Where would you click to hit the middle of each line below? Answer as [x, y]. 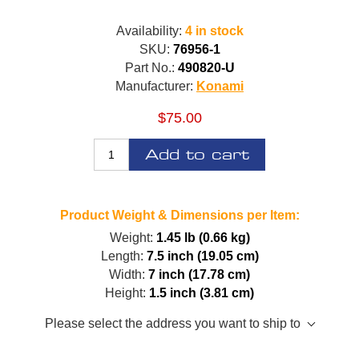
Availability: [149, 30]
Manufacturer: [154, 86]
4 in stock [214, 30]
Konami [220, 86]
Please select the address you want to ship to [173, 323]
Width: [127, 274]
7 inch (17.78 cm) [199, 274]
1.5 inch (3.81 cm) [202, 292]
